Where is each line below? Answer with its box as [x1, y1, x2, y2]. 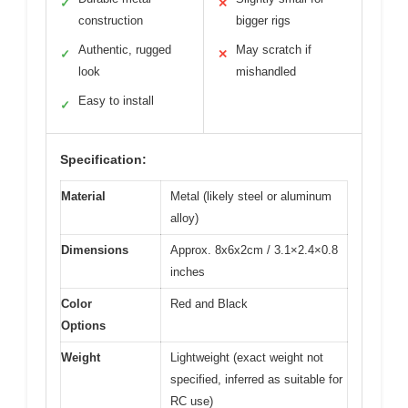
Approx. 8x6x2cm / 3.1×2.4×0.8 [170, 243, 338, 257]
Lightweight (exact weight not [170, 351, 323, 364]
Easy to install [78, 94, 154, 107]
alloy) [170, 211, 199, 225]
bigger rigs [236, 14, 291, 27]
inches [170, 265, 205, 279]
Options [61, 319, 106, 332]
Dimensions [61, 243, 128, 257]
